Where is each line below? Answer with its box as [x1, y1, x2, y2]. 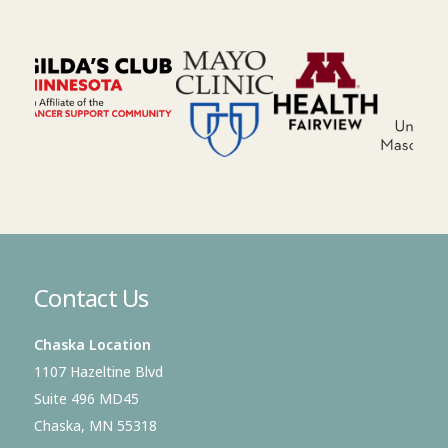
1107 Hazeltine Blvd [34, 361, 163, 381]
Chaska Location [34, 334, 151, 354]
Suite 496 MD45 [34, 388, 139, 408]
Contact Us [34, 280, 149, 314]
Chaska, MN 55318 [34, 415, 157, 435]
